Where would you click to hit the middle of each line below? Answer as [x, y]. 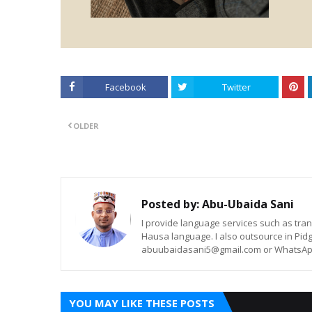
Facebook [125, 87]
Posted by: [170, 204]
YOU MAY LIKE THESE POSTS [142, 303]
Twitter [236, 87]
